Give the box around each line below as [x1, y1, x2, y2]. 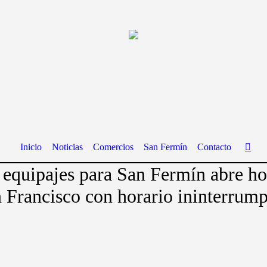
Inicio [20, 142, 42, 152]
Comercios [93, 142, 133, 152]
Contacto [197, 142, 231, 152]
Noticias [52, 142, 83, 152]
